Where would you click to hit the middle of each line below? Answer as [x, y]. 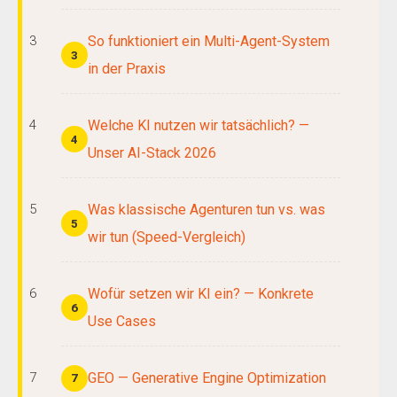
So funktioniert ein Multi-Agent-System [209, 41]
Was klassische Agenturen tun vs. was [206, 210]
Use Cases [122, 321]
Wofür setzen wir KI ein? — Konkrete [201, 294]
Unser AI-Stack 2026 [152, 153]
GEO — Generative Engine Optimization [207, 378]
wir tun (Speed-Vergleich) [167, 237]
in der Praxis [127, 69]
